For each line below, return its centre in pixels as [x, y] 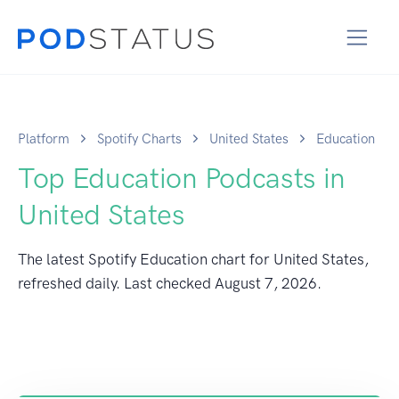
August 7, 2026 [266, 283]
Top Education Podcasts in [182, 178]
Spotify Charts [139, 138]
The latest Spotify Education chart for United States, [193, 259]
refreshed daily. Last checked [116, 283]
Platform [44, 138]
